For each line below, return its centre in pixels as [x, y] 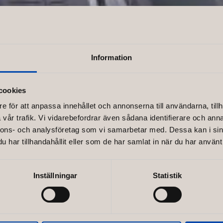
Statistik [167, 176]
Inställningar [55, 176]
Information [111, 58]
